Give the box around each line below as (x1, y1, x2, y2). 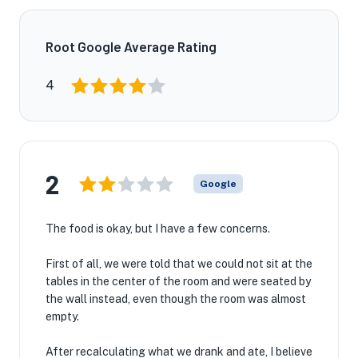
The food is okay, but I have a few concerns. (46, 222, 270, 235)
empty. (46, 310, 79, 323)
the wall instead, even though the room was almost (46, 292, 306, 305)
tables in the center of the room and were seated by (46, 275, 311, 288)
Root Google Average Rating (46, 38, 217, 54)
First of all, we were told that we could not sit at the (46, 257, 312, 270)
